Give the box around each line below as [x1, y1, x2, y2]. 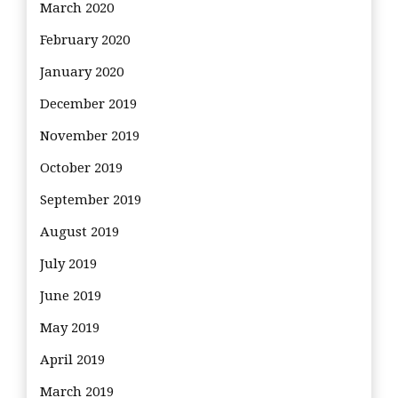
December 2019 [40, 95, 137, 112]
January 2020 [40, 63, 123, 80]
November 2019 [40, 127, 139, 144]
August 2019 [40, 223, 119, 240]
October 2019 [40, 159, 123, 176]
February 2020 [40, 31, 130, 48]
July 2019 [40, 255, 97, 272]
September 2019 [40, 191, 141, 208]
